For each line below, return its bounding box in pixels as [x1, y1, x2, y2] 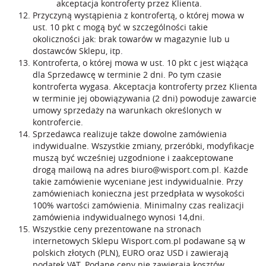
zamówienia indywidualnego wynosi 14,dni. [33, 211, 205, 223]
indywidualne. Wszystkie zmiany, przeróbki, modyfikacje [33, 140, 254, 151]
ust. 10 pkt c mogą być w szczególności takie [33, 21, 208, 33]
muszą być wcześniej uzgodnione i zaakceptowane [33, 152, 233, 163]
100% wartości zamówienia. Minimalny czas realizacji [33, 199, 244, 211]
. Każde [219, 164, 248, 175]
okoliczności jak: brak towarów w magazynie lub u [33, 33, 230, 45]
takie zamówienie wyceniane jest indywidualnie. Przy [33, 176, 243, 187]
